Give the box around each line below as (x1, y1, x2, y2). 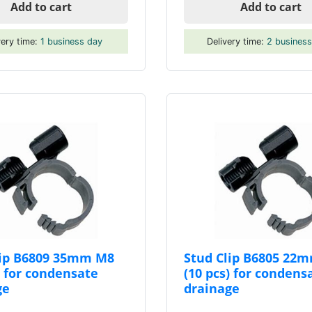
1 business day (40, 36, 102, 47)
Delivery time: (207, 36, 267, 47)
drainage (184, 279, 240, 297)
